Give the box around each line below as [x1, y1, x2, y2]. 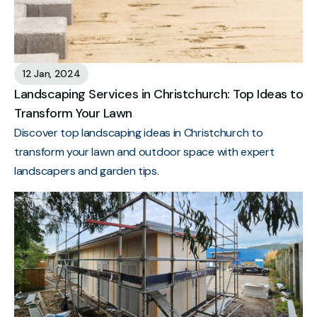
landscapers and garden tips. [14, 163, 159, 178]
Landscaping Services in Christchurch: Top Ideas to [14, 85, 303, 103]
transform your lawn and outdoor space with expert [14, 144, 275, 159]
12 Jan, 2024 [23, 67, 81, 80]
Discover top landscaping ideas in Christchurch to [14, 125, 263, 140]
